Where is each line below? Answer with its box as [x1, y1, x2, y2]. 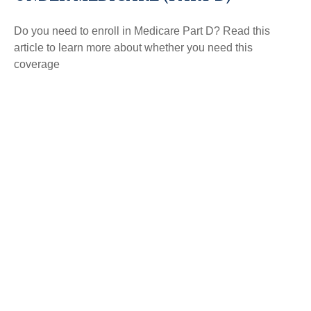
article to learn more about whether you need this [14, 41, 253, 53]
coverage [14, 58, 60, 70]
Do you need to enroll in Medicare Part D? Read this [14, 24, 270, 37]
